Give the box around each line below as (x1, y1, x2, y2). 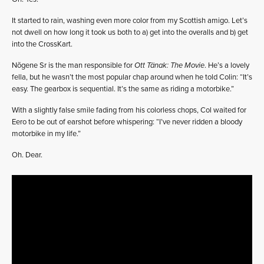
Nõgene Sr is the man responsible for (12, 61, 134, 71)
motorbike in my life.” (12, 129, 81, 139)
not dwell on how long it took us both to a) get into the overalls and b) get (12, 28, 248, 38)
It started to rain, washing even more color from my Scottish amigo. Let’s (12, 16, 247, 26)
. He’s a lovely (204, 61, 249, 71)
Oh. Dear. (12, 150, 42, 160)
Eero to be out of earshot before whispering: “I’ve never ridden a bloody (12, 117, 242, 127)
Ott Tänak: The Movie (134, 61, 204, 71)
